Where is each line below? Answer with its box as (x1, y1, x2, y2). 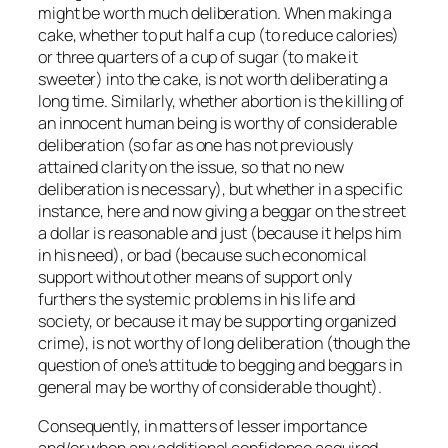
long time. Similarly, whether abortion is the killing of (38, 90, 405, 113)
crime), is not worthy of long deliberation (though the (38, 332, 410, 355)
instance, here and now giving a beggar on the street (38, 200, 406, 223)
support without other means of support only (38, 266, 352, 289)
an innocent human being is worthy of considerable (38, 112, 398, 135)
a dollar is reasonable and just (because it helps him (38, 222, 402, 245)
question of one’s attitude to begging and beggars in (38, 354, 402, 377)
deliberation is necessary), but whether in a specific (38, 178, 403, 201)
